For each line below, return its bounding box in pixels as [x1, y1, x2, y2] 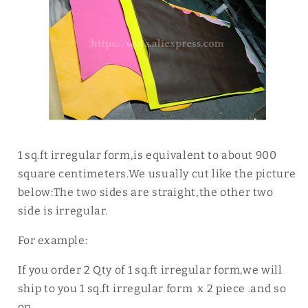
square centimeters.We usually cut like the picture [17, 167, 296, 181]
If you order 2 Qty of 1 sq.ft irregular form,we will [17, 263, 283, 276]
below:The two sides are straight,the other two [17, 186, 274, 199]
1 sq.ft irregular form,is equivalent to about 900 [17, 148, 277, 162]
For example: [17, 234, 88, 247]
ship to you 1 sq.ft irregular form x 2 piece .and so [17, 281, 287, 295]
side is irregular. [17, 204, 109, 218]
